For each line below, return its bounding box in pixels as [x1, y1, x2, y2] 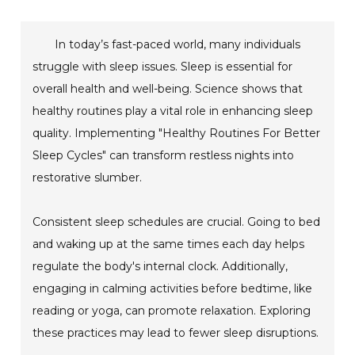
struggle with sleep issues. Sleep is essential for [32, 59, 293, 74]
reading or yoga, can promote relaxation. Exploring [32, 303, 311, 318]
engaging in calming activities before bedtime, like [32, 281, 313, 296]
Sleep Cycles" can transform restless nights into [32, 147, 295, 162]
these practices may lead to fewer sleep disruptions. [32, 325, 319, 340]
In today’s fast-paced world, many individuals [55, 36, 301, 52]
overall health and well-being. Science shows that [32, 81, 303, 96]
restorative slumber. [32, 170, 143, 185]
